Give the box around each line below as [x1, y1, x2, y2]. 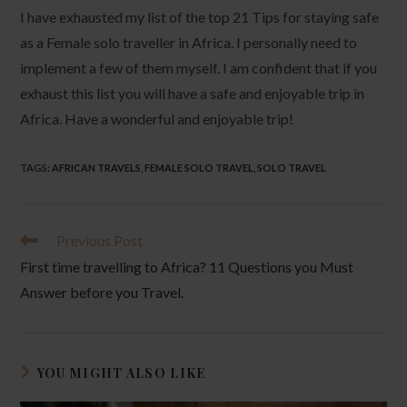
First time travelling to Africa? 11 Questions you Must [20, 257, 354, 275]
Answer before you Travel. [20, 283, 184, 301]
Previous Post [56, 231, 144, 249]
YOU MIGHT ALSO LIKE [36, 363, 206, 382]
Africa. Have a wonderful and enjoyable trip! [20, 109, 294, 127]
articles [19, 264, 62, 283]
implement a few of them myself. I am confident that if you [20, 58, 378, 76]
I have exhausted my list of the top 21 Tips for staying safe [20, 7, 380, 25]
